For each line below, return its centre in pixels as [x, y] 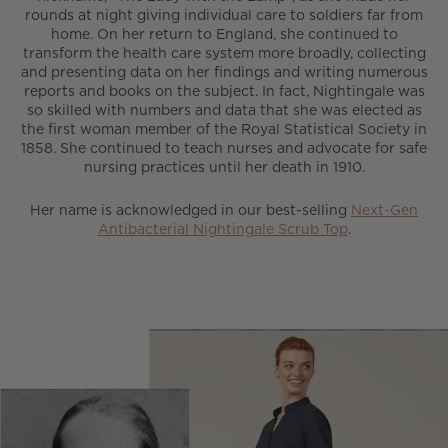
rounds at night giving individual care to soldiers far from [224, 15]
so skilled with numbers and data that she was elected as [224, 110]
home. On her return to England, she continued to [224, 34]
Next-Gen [384, 210]
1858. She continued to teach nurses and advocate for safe [224, 148]
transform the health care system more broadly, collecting [224, 53]
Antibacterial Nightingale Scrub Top [222, 229]
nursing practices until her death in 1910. [224, 167]
